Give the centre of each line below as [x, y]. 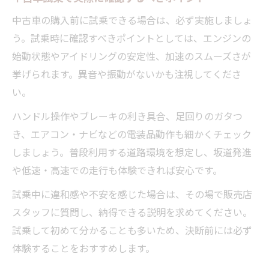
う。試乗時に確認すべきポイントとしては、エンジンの [131, 38]
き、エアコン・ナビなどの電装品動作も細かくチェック [132, 134]
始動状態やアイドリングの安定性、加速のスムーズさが [131, 56]
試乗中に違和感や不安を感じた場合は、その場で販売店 [132, 194]
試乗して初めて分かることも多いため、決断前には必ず [132, 230]
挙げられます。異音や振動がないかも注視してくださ [127, 74]
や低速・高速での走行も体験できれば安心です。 [117, 170]
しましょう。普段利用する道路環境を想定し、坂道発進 [132, 152]
